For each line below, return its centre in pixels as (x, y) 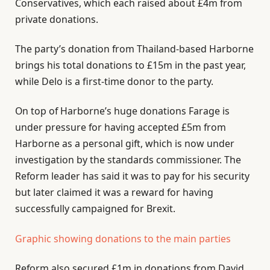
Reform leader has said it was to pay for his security (132, 176)
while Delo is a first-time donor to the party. (114, 81)
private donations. (57, 19)
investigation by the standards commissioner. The (128, 160)
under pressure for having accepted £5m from (121, 127)
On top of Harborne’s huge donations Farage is (122, 111)
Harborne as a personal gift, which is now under (125, 144)
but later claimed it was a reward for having (114, 193)
